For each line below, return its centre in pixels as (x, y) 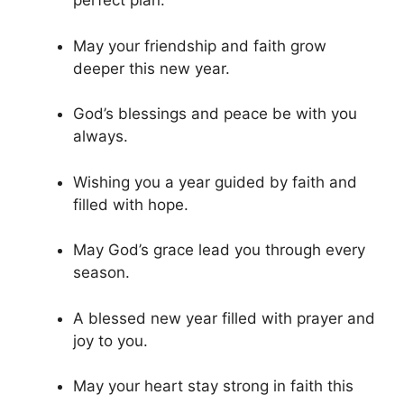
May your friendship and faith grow (200, 46)
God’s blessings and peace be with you (215, 114)
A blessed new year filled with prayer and (224, 318)
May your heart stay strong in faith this (213, 386)
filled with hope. (131, 204)
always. (101, 137)
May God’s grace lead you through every (219, 250)
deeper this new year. (151, 68)
